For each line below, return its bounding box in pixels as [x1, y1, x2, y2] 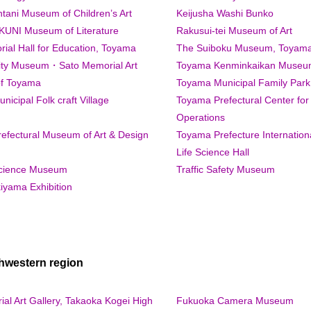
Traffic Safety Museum [176, 163, 275, 175]
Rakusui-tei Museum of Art [176, 24, 292, 36]
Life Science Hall [176, 146, 249, 158]
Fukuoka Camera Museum [176, 294, 294, 306]
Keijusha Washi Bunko [176, 7, 274, 19]
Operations [176, 111, 225, 123]
